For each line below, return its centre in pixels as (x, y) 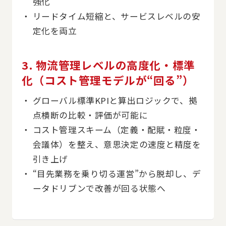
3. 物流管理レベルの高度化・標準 (108, 65)
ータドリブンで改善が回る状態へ (99, 188)
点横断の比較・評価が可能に (90, 115)
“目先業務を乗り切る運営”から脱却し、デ (117, 173)
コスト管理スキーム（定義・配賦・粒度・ (117, 129)
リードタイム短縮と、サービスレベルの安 (117, 16)
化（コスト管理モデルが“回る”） (108, 80)
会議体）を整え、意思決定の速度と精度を (117, 144)
